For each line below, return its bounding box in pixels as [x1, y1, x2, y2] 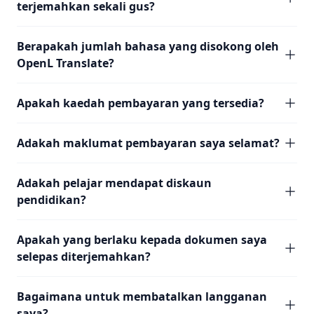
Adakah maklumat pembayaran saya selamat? [17, 135, 280, 151]
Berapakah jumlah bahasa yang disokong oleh [17, 39, 279, 54]
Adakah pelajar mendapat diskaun [17, 175, 212, 191]
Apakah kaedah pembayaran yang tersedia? [17, 95, 264, 111]
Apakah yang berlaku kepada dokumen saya [17, 232, 267, 247]
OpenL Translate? [17, 55, 114, 71]
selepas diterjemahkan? [17, 249, 151, 264]
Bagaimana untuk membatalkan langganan [17, 289, 267, 304]
